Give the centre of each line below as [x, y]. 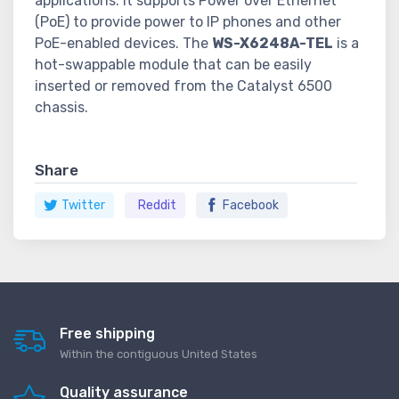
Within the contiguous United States [159, 354]
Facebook [251, 206]
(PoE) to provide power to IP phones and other [188, 22]
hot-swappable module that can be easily [173, 65]
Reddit [157, 206]
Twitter [83, 206]
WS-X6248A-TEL [273, 43]
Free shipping [107, 334]
